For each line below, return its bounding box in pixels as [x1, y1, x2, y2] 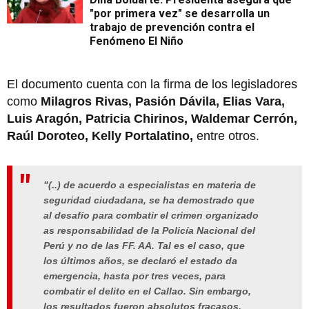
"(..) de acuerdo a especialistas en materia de [43, 179, 256, 190]
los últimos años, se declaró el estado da [43, 255, 237, 266]
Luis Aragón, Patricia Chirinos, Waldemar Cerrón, [7, 111, 297, 126]
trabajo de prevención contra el [90, 20, 255, 34]
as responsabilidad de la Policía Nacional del [43, 224, 255, 236]
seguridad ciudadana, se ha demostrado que [43, 194, 255, 206]
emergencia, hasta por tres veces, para [43, 270, 226, 281]
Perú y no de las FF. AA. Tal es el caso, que [43, 239, 245, 251]
